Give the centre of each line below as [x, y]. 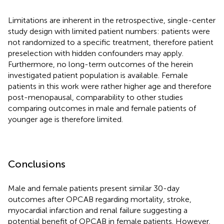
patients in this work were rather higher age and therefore [110, 86]
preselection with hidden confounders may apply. [96, 53]
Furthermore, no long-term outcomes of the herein [100, 64]
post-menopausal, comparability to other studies [95, 97]
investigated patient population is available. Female [98, 75]
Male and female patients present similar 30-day [94, 188]
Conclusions [37, 164]
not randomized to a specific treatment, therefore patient [111, 42]
